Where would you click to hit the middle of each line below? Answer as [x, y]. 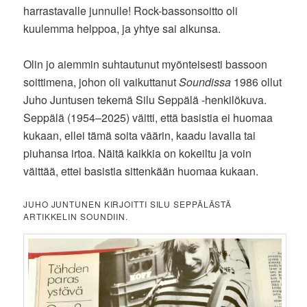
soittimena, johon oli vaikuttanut [101, 82]
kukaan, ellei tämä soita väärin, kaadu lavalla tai [140, 135]
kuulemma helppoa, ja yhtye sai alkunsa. [122, 28]
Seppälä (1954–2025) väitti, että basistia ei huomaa [148, 117]
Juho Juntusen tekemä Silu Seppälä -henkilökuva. [145, 99]
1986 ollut [257, 82]
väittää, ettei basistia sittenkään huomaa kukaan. [141, 171]
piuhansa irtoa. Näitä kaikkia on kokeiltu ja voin [138, 153]
